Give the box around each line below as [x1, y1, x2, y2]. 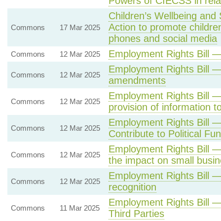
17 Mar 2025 [59, 23, 100, 32]
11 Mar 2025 [59, 204, 100, 212]
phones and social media [108, 33, 217, 44]
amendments [108, 75, 166, 86]
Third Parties [108, 208, 164, 219]
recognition [108, 182, 156, 192]
